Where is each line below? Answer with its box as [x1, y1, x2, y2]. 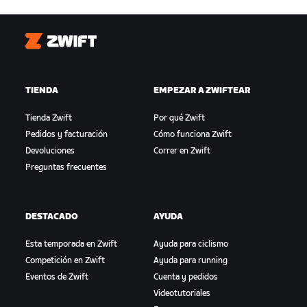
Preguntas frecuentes [25, 162, 108, 173]
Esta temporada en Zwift [25, 238, 118, 249]
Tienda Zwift [25, 112, 73, 123]
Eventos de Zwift [25, 271, 89, 282]
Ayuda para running [153, 255, 228, 266]
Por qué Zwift [153, 112, 205, 123]
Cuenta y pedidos [153, 271, 218, 282]
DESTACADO [25, 211, 79, 222]
